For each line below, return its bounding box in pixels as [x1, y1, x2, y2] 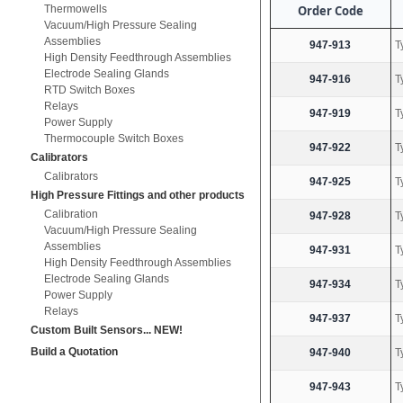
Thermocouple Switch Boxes [43, 132, 184, 145]
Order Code [297, 3, 363, 20]
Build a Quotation [30, 345, 118, 358]
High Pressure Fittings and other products [30, 189, 245, 201]
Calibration [43, 208, 98, 220]
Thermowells [43, 3, 107, 15]
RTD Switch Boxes [43, 84, 135, 96]
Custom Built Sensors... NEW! [30, 324, 183, 336]
